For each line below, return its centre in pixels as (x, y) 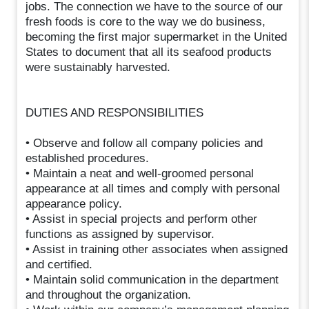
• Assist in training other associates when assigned (157, 249)
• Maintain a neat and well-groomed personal (140, 173)
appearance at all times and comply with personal (153, 188)
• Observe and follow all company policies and (144, 143)
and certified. (59, 264)
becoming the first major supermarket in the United (157, 37)
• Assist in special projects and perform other (142, 219)
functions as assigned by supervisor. (120, 234)
